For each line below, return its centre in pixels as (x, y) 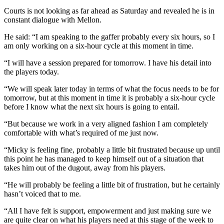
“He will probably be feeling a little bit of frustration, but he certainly (112, 184)
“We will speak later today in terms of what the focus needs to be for (111, 88)
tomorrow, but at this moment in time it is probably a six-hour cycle (109, 97)
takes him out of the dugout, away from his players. (85, 167)
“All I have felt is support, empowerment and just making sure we (107, 210)
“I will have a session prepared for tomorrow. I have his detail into (108, 62)
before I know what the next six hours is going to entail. (92, 106)
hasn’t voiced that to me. (42, 193)
